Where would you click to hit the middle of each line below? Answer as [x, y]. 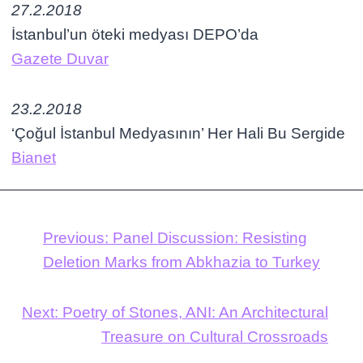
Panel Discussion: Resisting [210, 237]
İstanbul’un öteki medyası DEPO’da [135, 34]
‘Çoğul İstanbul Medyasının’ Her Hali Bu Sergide [179, 133]
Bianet [34, 157]
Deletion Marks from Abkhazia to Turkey [181, 262]
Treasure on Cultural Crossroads [215, 336]
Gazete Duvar [60, 58]
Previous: [76, 237]
